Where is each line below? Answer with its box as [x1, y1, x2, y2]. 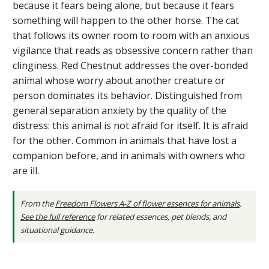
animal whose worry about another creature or [13, 73, 225, 87]
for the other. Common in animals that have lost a [13, 133, 237, 147]
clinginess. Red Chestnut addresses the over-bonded [13, 58, 248, 72]
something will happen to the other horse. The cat [13, 13, 239, 27]
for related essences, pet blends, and [94, 211, 226, 222]
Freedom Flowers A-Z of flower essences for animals [55, 198, 240, 209]
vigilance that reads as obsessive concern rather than [13, 43, 253, 57]
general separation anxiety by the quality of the [13, 103, 226, 117]
